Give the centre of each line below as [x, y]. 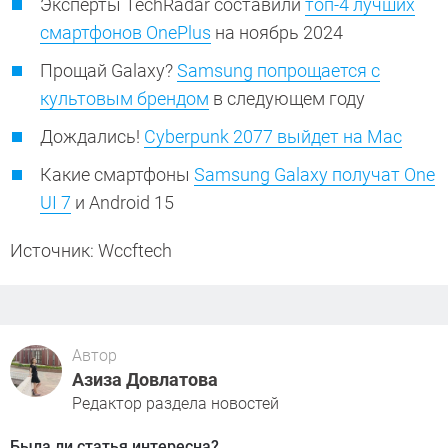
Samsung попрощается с [278, 71]
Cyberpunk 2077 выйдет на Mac [273, 137]
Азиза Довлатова [145, 380]
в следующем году [289, 99]
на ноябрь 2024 [279, 33]
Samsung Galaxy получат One [314, 175]
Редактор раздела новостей [175, 404]
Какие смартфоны [117, 175]
